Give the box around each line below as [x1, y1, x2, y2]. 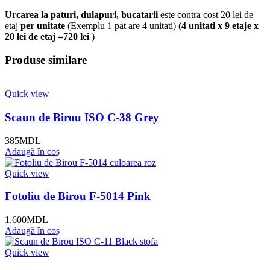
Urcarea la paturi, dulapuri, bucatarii [5, 9, 158, 20]
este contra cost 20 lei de [158, 9, 253, 20]
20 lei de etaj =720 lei [5, 31, 89, 42]
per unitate [20, 20, 65, 31]
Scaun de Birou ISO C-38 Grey [5, 111, 159, 124]
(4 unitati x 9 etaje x [176, 20, 259, 31]
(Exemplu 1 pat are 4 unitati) [65, 20, 176, 31]
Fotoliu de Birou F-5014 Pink [5, 190, 151, 203]
